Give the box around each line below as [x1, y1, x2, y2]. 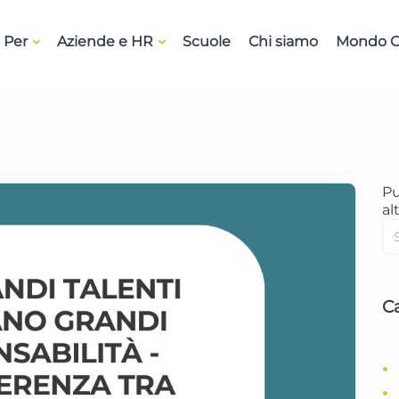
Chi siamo [248, 33, 318, 50]
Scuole [182, 33, 231, 50]
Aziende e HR [56, 33, 153, 50]
